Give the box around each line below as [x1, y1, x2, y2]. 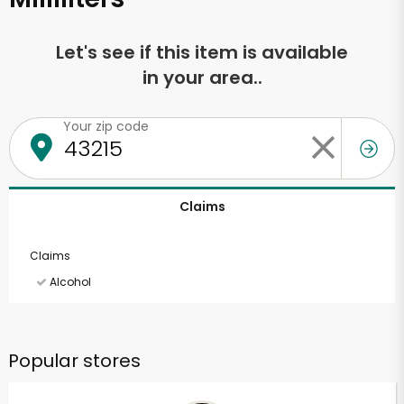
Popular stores [7, 348, 141, 373]
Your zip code [63, 117, 149, 135]
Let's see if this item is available [56, 40, 348, 65]
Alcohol [47, 274, 91, 289]
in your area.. [142, 65, 262, 90]
